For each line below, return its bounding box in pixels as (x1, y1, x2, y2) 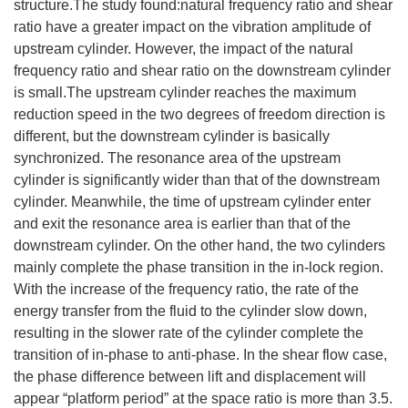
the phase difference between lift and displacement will (14, 369, 366, 384)
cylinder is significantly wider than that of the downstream (14, 172, 380, 188)
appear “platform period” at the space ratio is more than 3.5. (14, 391, 393, 406)
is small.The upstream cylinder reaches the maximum (14, 85, 356, 100)
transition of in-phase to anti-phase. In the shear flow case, (14, 347, 387, 362)
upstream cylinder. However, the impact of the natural (14, 41, 353, 56)
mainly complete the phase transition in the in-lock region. (14, 260, 383, 275)
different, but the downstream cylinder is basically (14, 128, 330, 144)
